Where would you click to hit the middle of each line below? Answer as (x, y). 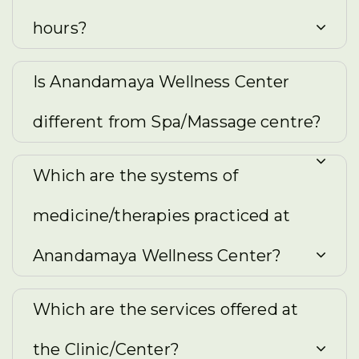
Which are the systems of (135, 175)
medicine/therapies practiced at (161, 216)
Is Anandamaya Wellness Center (161, 82)
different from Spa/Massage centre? (177, 122)
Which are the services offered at (166, 309)
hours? (60, 28)
